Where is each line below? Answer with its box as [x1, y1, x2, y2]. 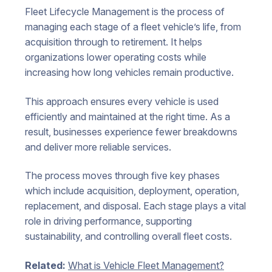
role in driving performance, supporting [25, 215, 192, 228]
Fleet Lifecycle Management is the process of [25, 5, 225, 18]
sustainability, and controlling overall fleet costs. [25, 230, 234, 243]
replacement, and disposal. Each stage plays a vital [25, 200, 246, 212]
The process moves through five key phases [25, 169, 220, 182]
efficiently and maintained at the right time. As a [25, 110, 230, 123]
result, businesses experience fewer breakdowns [25, 125, 237, 138]
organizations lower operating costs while [25, 51, 206, 64]
